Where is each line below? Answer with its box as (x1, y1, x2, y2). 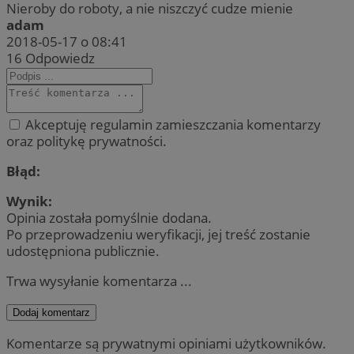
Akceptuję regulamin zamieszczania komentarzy (22, 115, 321, 134)
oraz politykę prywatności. (6, 131, 167, 150)
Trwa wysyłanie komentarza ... (6, 272, 192, 291)
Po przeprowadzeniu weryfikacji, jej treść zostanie (6, 225, 311, 244)
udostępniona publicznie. (6, 242, 160, 261)
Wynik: (6, 192, 52, 211)
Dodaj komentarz (13, 307, 90, 319)
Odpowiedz (25, 48, 95, 67)
